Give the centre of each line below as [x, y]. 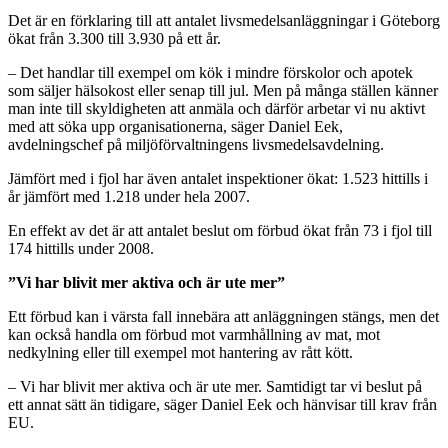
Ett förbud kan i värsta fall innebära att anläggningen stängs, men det [223, 316]
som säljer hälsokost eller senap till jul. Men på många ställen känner [223, 90]
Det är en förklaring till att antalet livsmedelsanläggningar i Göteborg [224, 20]
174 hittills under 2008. [81, 248]
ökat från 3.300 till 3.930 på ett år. [114, 38]
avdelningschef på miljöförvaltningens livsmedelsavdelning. [196, 144]
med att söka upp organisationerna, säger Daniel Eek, [175, 126]
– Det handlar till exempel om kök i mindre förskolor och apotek [210, 72]
